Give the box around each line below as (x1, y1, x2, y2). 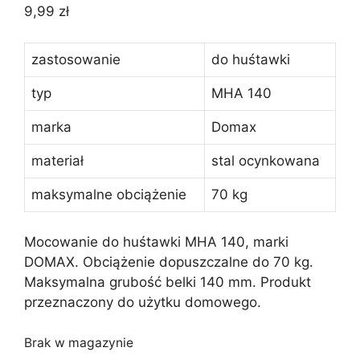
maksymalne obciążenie (31, 186, 186, 202)
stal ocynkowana (211, 152, 320, 169)
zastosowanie (31, 51, 121, 67)
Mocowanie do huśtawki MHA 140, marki (24, 234, 288, 250)
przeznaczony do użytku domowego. (24, 294, 261, 310)
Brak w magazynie (24, 334, 133, 350)
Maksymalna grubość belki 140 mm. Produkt (24, 274, 311, 290)
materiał (31, 152, 84, 169)
